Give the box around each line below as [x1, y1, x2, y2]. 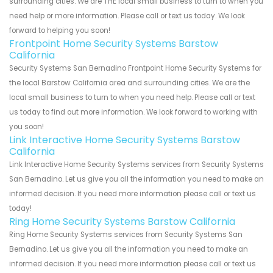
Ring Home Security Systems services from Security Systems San [9, 229, 243, 239]
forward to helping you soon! [9, 25, 110, 35]
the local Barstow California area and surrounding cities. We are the [9, 77, 250, 88]
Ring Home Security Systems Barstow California [9, 214, 235, 229]
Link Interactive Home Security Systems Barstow [9, 132, 240, 147]
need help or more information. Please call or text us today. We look [9, 10, 245, 21]
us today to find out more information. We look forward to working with [9, 107, 258, 117]
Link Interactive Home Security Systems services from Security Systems [9, 159, 264, 169]
